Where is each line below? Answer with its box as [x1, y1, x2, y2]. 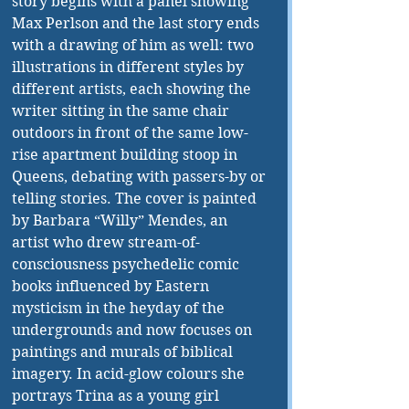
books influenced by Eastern [12, 278, 213, 296]
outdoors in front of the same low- [12, 124, 248, 142]
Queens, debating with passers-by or [12, 168, 269, 186]
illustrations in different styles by [12, 58, 247, 77]
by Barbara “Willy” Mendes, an [12, 212, 231, 230]
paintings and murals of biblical [12, 343, 236, 362]
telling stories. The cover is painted [12, 190, 260, 208]
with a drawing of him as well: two [12, 37, 257, 55]
